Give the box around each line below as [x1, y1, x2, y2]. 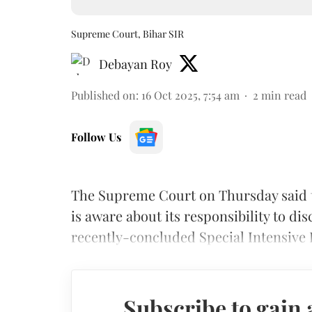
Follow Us [71, 130, 121, 144]
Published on [71, 88, 136, 102]
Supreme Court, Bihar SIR [71, 27, 184, 40]
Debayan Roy [99, 56, 172, 72]
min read [261, 88, 306, 102]
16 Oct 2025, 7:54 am [141, 88, 240, 102]
